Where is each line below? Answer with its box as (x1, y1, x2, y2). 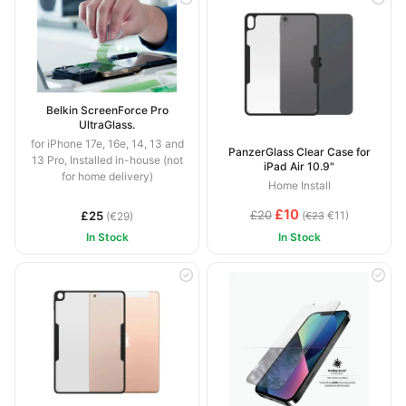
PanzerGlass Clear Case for (227, 145, 371, 159)
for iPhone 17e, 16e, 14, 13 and (30, 137, 184, 151)
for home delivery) (61, 169, 153, 184)
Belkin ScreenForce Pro (45, 103, 169, 118)
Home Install (267, 179, 331, 193)
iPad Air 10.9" (264, 159, 334, 174)
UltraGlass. (79, 118, 135, 132)
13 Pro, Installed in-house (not (31, 153, 183, 168)
